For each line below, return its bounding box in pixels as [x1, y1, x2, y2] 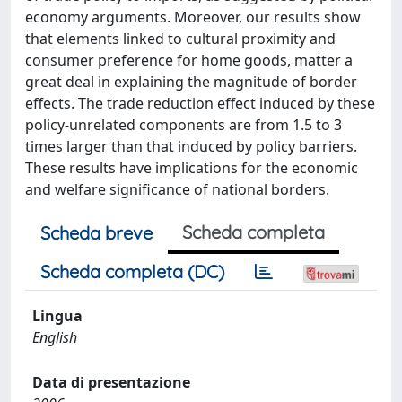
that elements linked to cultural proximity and [25, 29, 336, 48]
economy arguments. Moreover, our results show [25, 7, 361, 27]
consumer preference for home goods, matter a [25, 50, 353, 70]
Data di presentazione [32, 372, 190, 392]
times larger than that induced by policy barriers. [25, 136, 357, 156]
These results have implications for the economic [25, 158, 358, 178]
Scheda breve [40, 222, 153, 244]
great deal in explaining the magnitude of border [25, 72, 357, 92]
